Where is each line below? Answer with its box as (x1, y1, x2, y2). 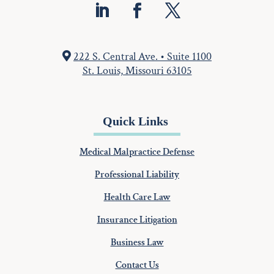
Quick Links (103, 114, 171, 128)
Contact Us (115, 259, 159, 272)
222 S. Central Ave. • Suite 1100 (73, 50, 212, 64)
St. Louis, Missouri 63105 (82, 64, 192, 78)
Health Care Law (103, 191, 171, 204)
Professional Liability (95, 168, 179, 182)
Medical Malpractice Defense (80, 146, 194, 159)
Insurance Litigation (97, 213, 177, 227)
